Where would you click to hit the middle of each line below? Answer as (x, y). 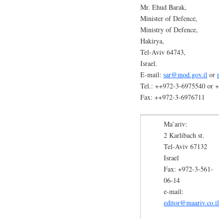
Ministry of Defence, (169, 30)
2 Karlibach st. (184, 135)
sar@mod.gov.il (185, 75)
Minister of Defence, (169, 19)
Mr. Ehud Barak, (164, 7)
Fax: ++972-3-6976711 (173, 97)
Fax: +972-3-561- (188, 169)
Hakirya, (152, 41)
